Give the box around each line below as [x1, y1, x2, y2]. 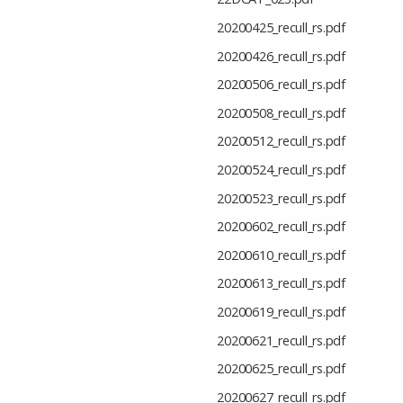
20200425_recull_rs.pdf [217, 19, 345, 37]
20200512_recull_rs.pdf [217, 132, 345, 150]
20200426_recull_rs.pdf [217, 47, 345, 65]
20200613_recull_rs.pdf [217, 274, 345, 292]
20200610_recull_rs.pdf [217, 246, 345, 264]
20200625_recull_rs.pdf [217, 360, 345, 378]
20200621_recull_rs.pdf [217, 331, 345, 349]
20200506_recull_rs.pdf [217, 76, 345, 94]
